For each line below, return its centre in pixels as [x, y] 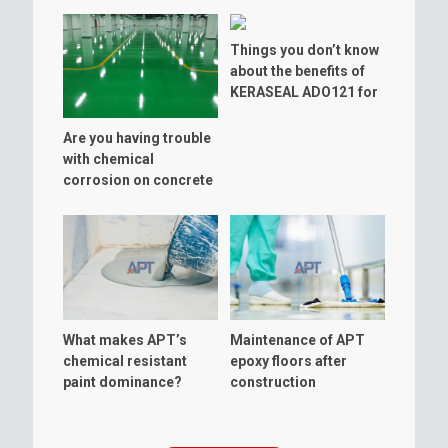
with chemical [108, 159]
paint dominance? [122, 381]
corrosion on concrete [138, 180]
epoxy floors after [289, 360]
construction [273, 381]
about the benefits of [298, 71]
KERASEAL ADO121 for [304, 92]
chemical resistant [125, 360]
